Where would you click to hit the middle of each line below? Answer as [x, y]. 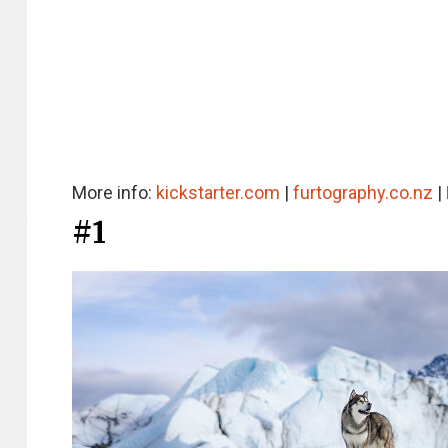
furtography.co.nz [363, 192]
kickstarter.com [218, 192]
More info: [114, 192]
